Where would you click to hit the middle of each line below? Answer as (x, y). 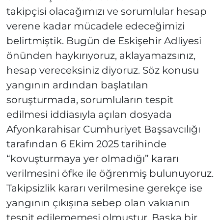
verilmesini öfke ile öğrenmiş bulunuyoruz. (110, 174)
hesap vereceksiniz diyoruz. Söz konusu (102, 70)
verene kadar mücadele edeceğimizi (95, 26)
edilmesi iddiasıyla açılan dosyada (89, 115)
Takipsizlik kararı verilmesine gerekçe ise (104, 188)
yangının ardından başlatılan (77, 85)
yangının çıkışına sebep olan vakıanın (98, 203)
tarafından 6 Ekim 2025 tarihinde (86, 144)
